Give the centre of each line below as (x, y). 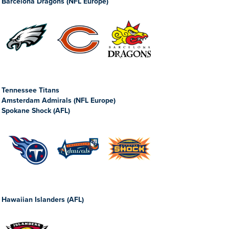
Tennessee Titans (30, 90)
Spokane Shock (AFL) (36, 111)
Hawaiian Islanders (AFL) (43, 200)
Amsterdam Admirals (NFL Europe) (59, 100)
